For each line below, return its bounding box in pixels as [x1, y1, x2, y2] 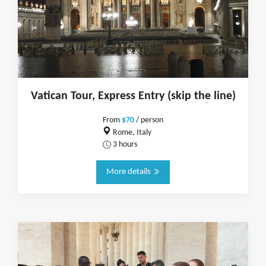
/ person [134, 116, 163, 124]
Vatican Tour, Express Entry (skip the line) [30, 90, 236, 102]
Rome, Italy [110, 128, 151, 137]
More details [106, 167, 153, 176]
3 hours [110, 140, 137, 148]
